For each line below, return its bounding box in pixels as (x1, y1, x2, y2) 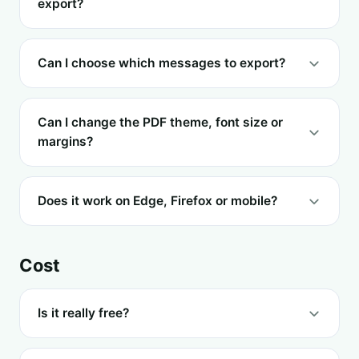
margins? (38, 134, 93, 149)
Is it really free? (38, 305, 129, 321)
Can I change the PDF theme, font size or (38, 115, 283, 130)
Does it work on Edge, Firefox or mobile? (38, 193, 277, 208)
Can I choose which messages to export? (38, 55, 285, 71)
